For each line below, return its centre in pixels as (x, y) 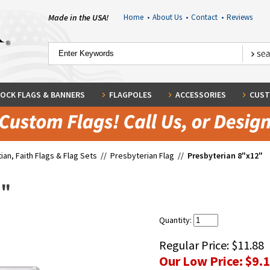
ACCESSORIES (200, 95)
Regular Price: (195, 245)
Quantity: (176, 220)
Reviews (239, 17)
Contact (206, 17)
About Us (169, 17)
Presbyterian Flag (142, 155)
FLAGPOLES (130, 95)
